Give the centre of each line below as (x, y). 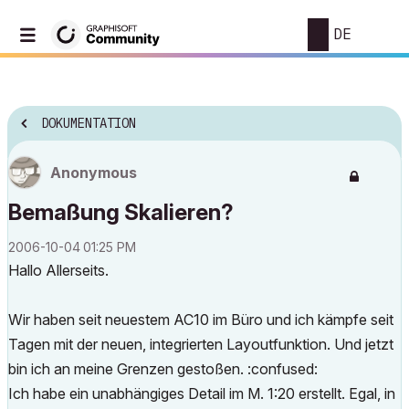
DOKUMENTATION (89, 124)
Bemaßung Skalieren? (121, 212)
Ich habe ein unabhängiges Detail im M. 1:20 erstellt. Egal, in (202, 393)
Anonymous (94, 173)
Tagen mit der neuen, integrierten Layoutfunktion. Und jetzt (201, 344)
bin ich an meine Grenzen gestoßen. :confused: (163, 369)
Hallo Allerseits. (58, 270)
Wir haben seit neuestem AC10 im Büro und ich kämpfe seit (201, 320)
